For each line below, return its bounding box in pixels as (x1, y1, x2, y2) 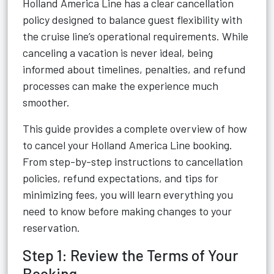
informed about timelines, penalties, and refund (23, 62, 246, 76)
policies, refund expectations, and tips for (23, 171, 218, 185)
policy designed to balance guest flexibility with (23, 13, 242, 26)
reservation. (23, 221, 80, 234)
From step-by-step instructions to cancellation (23, 155, 243, 168)
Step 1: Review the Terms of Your (23, 246, 239, 264)
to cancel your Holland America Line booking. (23, 138, 232, 152)
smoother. (23, 95, 70, 109)
